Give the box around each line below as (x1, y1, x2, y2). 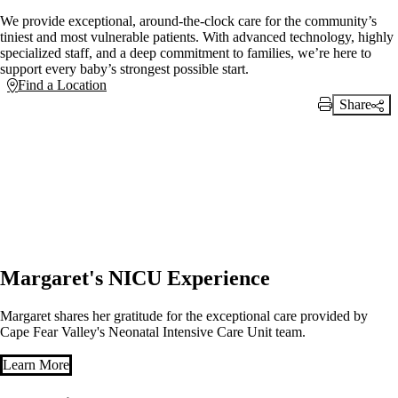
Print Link (318, 113, 375, 129)
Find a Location (18, 77, 107, 93)
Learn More (3, 357, 69, 373)
